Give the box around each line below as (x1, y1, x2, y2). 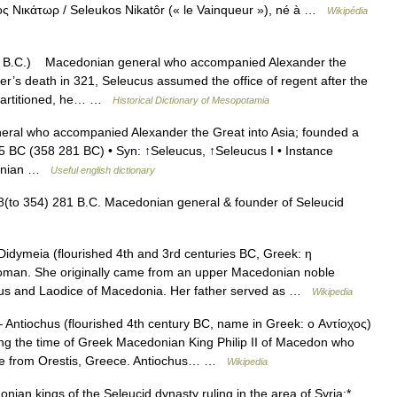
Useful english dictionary (51, 165, 155, 175)
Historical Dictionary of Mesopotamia (113, 95, 269, 105)
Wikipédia (327, 5, 368, 16)
